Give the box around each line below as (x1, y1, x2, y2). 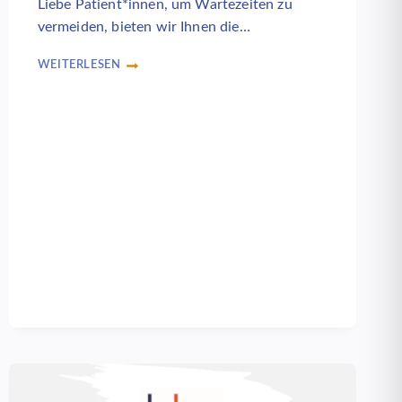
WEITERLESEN (37, 58, 121, 70)
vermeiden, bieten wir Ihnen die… (37, 19, 250, 34)
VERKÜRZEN (36, 84, 110, 96)
